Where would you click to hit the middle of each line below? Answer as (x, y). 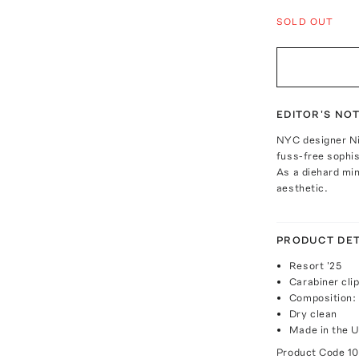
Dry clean (313, 313)
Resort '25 (315, 265)
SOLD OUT (305, 21)
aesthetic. (302, 188)
